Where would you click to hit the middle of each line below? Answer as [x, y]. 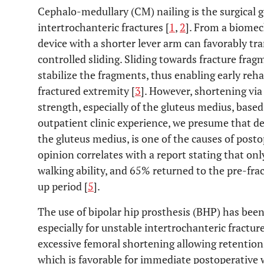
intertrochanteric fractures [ [103, 27]
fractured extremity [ [86, 91]
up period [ [63, 186]
